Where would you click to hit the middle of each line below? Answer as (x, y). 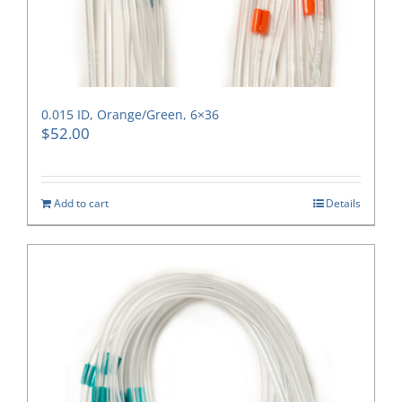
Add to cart (81, 204)
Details (343, 204)
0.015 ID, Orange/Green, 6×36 (130, 115)
